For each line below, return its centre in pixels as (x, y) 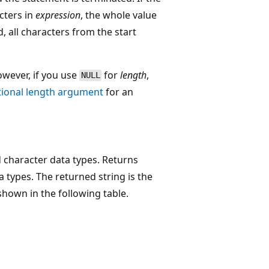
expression (58, 15)
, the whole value (119, 15)
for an (118, 92)
